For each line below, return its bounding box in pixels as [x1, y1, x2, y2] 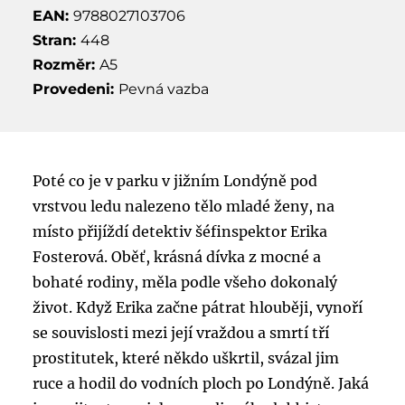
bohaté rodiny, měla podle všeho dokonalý [32, 272, 337, 291]
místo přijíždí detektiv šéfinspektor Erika [32, 221, 327, 240]
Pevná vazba [118, 80, 209, 98]
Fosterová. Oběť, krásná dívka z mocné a [32, 247, 321, 266]
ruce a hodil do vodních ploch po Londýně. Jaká [32, 373, 369, 392]
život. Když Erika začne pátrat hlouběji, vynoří [32, 297, 363, 316]
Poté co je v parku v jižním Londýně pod [32, 171, 317, 190]
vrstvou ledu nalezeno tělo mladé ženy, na [32, 196, 334, 215]
